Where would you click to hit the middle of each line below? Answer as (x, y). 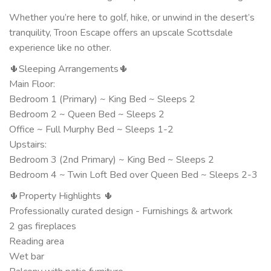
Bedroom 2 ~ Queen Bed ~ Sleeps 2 (87, 114)
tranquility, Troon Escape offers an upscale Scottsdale (121, 32)
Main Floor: (32, 84)
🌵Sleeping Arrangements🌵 (69, 69)
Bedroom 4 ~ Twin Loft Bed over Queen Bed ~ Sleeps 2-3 (133, 175)
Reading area (37, 241)
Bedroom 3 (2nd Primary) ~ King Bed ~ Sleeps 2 (112, 159)
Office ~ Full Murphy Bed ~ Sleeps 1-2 (91, 129)
